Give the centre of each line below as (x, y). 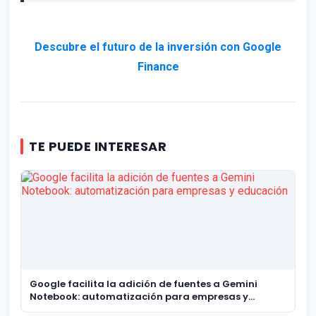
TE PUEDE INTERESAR (98, 147)
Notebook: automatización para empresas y (139, 297)
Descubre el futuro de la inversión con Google (158, 47)
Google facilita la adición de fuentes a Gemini (144, 284)
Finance (158, 67)
